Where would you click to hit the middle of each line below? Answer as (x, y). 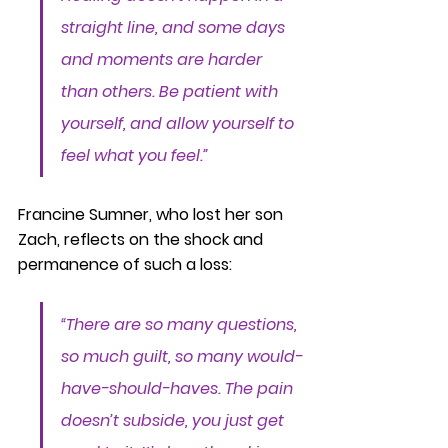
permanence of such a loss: (125, 264)
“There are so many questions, (181, 324)
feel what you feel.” (134, 155)
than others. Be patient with (171, 91)
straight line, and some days (175, 27)
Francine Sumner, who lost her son (152, 214)
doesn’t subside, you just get (174, 420)
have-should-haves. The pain (179, 388)
